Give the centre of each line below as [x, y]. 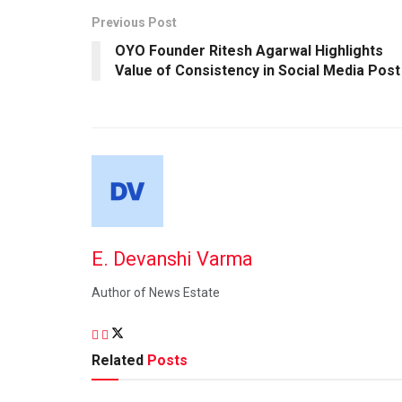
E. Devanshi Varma [172, 259]
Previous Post [134, 22]
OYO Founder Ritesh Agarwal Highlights [249, 50]
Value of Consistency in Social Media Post [258, 70]
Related [118, 360]
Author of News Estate [156, 293]
